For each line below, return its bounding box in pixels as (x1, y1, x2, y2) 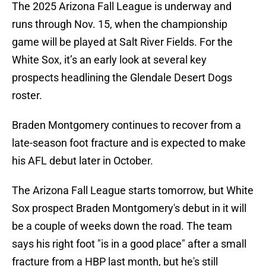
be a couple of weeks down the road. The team (12, 220, 232, 233)
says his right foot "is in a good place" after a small (12, 237, 246, 251)
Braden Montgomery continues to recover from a (12, 119, 241, 132)
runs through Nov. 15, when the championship (12, 18, 227, 31)
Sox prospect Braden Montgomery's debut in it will (12, 202, 246, 215)
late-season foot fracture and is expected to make (12, 137, 246, 150)
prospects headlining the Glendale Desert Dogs (12, 71, 232, 84)
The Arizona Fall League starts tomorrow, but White (12, 184, 254, 197)
